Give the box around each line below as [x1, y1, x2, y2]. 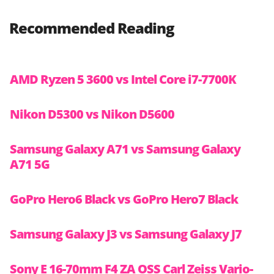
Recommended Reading [9, 18, 174, 39]
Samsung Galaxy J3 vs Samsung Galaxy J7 [10, 226, 242, 243]
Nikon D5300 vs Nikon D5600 [10, 106, 174, 123]
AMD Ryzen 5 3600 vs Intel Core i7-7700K [10, 71, 236, 88]
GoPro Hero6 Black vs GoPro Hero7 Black [10, 191, 238, 208]
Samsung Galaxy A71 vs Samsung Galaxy [10, 141, 240, 158]
